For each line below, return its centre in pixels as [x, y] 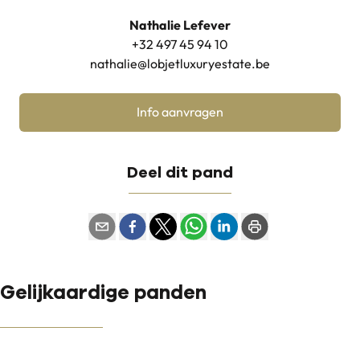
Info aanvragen [180, 112]
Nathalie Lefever [180, 26]
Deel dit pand [180, 172]
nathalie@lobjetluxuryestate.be [180, 64]
